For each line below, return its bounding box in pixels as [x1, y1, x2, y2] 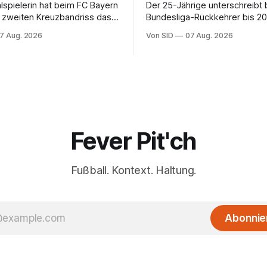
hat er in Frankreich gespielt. [146, 24, 260, 35]
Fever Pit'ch [70, 126, 197, 156]
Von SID [146, 31, 173, 41]
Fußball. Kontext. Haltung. [70, 164, 197, 177]
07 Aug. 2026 [185, 31, 233, 41]
